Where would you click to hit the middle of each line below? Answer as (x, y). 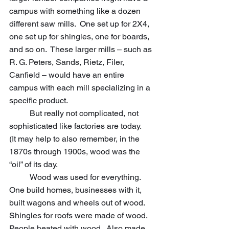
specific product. (39, 101)
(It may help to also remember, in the (75, 139)
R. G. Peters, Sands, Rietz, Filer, (68, 62)
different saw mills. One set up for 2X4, (80, 24)
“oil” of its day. (107, 165)
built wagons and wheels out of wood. (79, 203)
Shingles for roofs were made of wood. (80, 216)
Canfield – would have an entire (68, 75)
